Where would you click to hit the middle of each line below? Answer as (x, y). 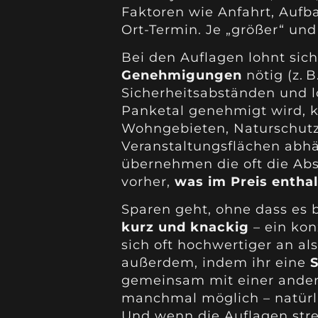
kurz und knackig (185, 227)
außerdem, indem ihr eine (215, 263)
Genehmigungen (181, 75)
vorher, (148, 181)
